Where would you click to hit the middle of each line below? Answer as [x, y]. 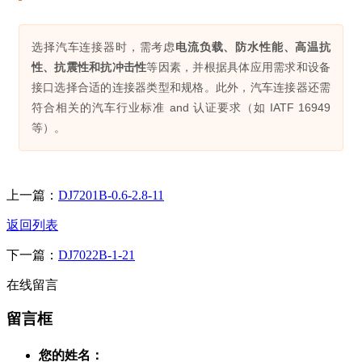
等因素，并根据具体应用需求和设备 [239, 67]
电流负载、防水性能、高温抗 [253, 46]
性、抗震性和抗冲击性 [89, 67]
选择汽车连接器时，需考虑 [109, 46]
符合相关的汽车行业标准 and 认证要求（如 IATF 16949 [181, 107]
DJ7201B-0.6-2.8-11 [111, 195]
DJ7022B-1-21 [97, 255]
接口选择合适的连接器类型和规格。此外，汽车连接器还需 [181, 87]
